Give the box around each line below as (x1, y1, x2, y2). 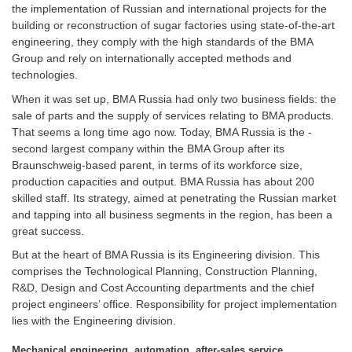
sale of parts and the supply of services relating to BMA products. (12, 108, 334, 122)
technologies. (12, 68, 78, 81)
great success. (12, 224, 84, 237)
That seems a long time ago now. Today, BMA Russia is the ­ (12, 125, 312, 138)
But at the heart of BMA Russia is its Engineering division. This (12, 248, 320, 261)
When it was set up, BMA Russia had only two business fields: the (12, 92, 336, 105)
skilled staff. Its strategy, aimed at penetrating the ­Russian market (12, 191, 336, 204)
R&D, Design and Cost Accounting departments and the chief (12, 281, 314, 294)
